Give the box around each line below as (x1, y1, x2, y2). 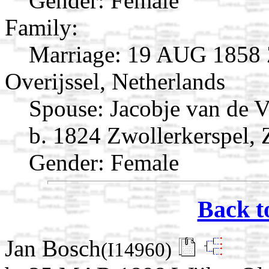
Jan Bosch (5, 235, 101, 262)
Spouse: (29, 95, 104, 121)
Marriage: (29, 41, 121, 67)
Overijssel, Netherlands (5, 68, 225, 94)
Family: (5, 14, 78, 40)
